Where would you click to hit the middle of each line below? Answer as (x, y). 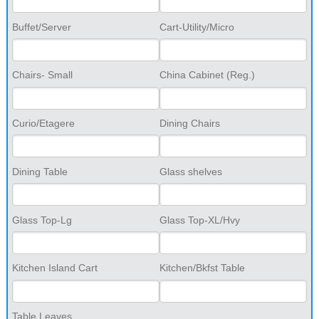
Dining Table (40, 171)
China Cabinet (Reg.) (207, 75)
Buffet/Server (41, 27)
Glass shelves (191, 171)
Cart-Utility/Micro (197, 27)
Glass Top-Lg (42, 220)
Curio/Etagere (43, 124)
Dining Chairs (190, 124)
